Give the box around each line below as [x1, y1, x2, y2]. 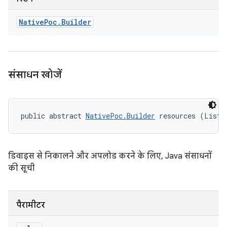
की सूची [8, 163, 34, 173]
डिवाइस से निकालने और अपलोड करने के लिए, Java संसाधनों [8, 151, 212, 161]
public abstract [21, 111, 86, 121]
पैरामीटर [16, 200, 45, 210]
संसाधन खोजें [8, 68, 62, 81]
